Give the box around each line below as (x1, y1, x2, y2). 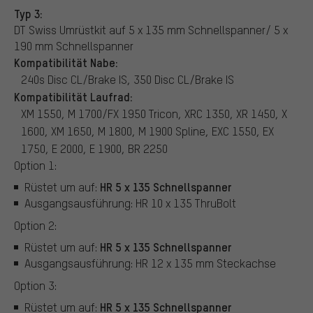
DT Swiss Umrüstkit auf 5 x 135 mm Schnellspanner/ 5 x (14, 22, 288, 37)
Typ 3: (14, 5, 43, 21)
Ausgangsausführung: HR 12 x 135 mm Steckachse (24, 256, 276, 271)
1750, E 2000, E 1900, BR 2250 (21, 140, 168, 156)
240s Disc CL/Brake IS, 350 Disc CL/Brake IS (21, 71, 234, 87)
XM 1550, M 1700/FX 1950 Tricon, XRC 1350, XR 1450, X (21, 105, 287, 121)
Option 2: (14, 217, 57, 233)
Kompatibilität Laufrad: (14, 88, 133, 104)
